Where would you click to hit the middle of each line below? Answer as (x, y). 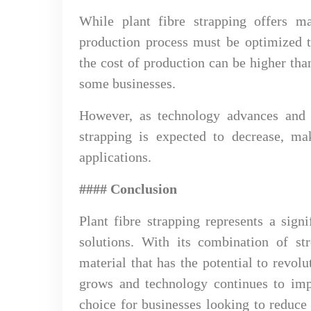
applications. (115, 157)
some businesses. (127, 83)
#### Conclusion (128, 189)
